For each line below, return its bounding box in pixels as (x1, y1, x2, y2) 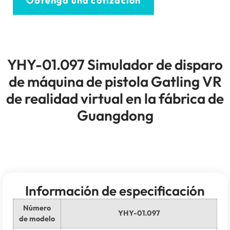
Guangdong (76, 106, 154, 124)
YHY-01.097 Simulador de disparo (7, 55, 223, 73)
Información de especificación (25, 182, 205, 199)
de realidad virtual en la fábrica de (6, 89, 224, 107)
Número (23, 203, 51, 213)
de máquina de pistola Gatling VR (8, 72, 222, 90)
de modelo (19, 214, 55, 223)
